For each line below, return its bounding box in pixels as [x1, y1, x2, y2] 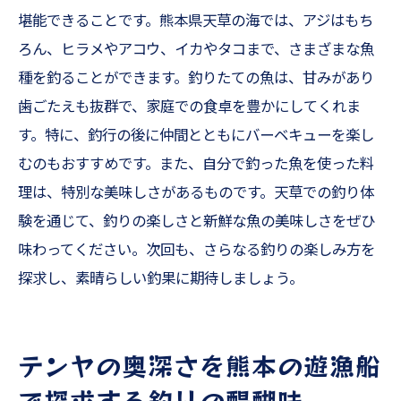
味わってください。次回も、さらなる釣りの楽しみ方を [18, 242, 375, 259]
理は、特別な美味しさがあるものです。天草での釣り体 [18, 184, 374, 201]
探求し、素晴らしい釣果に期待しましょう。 [18, 270, 303, 287]
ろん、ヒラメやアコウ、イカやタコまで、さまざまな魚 [18, 41, 374, 58]
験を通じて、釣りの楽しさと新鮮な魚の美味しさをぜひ [18, 213, 375, 230]
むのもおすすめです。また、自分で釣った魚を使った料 [18, 156, 374, 173]
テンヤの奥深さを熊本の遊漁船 [18, 346, 381, 383]
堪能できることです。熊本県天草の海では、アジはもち [18, 13, 373, 30]
